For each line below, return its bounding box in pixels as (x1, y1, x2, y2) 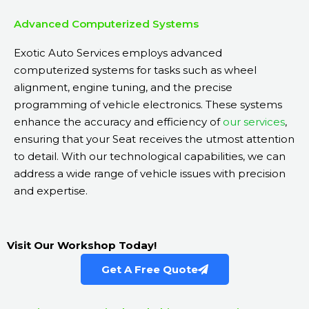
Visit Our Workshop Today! (7, 239, 159, 252)
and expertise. (14, 184, 88, 198)
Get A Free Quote (101, 263, 198, 277)
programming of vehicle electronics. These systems (14, 98, 282, 112)
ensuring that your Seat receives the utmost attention (14, 132, 295, 146)
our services (223, 115, 285, 129)
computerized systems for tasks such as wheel (14, 63, 257, 77)
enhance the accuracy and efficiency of (14, 115, 223, 129)
